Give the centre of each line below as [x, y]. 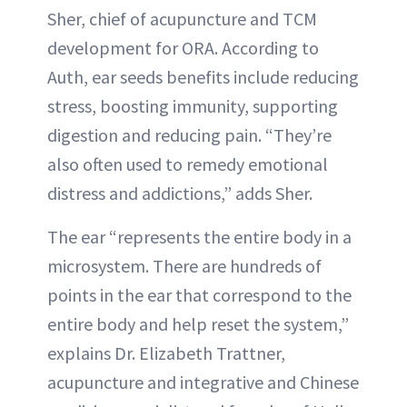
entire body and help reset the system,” [198, 324]
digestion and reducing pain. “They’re [189, 135]
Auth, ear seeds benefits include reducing [203, 77]
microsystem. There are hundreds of [184, 266]
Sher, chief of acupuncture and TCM [182, 19]
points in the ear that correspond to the [199, 295]
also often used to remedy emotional [188, 164]
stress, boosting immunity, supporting [193, 106]
